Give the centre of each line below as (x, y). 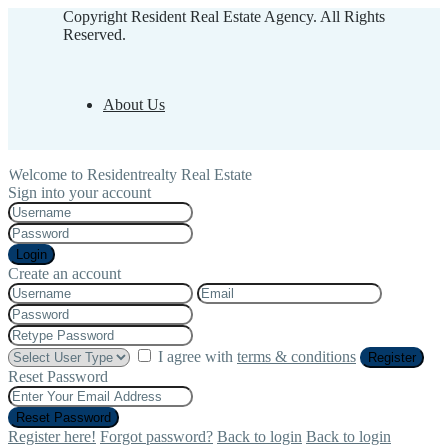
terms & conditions (296, 357)
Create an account (64, 274)
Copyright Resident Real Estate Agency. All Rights (224, 17)
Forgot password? (156, 437)
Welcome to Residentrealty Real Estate (130, 175)
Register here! (52, 437)
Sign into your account (79, 193)
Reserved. (94, 35)
